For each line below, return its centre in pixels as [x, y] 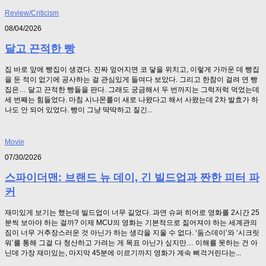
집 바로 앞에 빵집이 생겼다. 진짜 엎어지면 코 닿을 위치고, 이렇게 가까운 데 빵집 [132, 69]
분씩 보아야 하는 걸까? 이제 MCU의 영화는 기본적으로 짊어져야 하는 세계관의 [131, 222]
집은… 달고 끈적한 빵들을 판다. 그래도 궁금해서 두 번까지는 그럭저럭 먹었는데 [132, 89]
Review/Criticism [32, 13]
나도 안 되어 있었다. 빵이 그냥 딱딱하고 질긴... [79, 110]
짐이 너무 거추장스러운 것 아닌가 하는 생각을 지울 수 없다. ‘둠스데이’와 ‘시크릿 [132, 232]
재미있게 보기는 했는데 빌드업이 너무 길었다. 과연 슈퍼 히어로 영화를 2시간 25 [132, 212]
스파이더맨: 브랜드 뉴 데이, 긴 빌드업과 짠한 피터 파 [132, 177]
